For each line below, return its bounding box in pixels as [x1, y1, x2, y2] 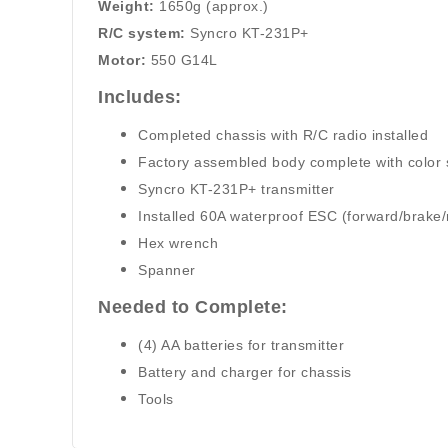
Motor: [98, 52, 146, 68]
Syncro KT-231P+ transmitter [138, 181, 335, 197]
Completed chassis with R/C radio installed [138, 127, 428, 143]
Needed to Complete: [98, 297, 288, 317]
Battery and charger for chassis [138, 364, 352, 380]
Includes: [98, 87, 182, 107]
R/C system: [98, 25, 186, 41]
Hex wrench [138, 235, 218, 251]
